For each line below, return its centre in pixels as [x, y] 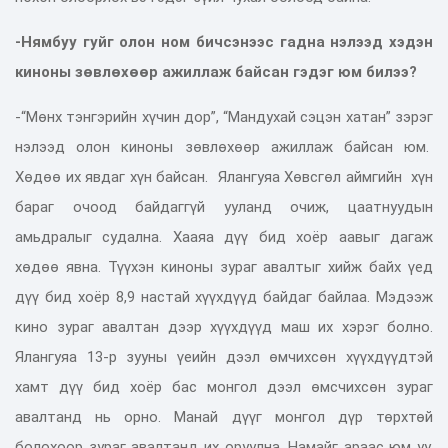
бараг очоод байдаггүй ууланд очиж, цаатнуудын [224, 206]
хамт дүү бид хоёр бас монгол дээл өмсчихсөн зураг [224, 386]
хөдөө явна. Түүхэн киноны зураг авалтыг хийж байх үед [224, 266]
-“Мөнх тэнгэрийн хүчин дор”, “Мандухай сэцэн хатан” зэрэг [224, 116]
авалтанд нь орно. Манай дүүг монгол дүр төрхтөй [224, 416]
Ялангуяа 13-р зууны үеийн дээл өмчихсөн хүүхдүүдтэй [224, 356]
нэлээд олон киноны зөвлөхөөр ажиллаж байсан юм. [224, 146]
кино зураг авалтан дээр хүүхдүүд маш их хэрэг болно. [224, 326]
